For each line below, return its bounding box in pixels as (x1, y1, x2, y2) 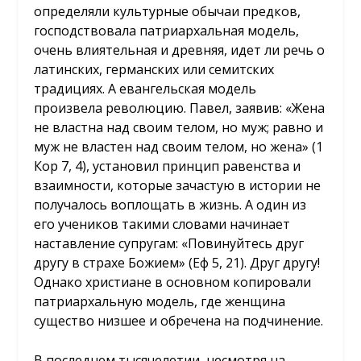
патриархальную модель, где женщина (34, 292, 286, 310)
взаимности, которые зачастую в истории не (34, 176, 322, 194)
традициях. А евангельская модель (34, 79, 257, 98)
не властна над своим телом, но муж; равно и (34, 118, 324, 136)
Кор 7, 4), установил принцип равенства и (34, 156, 301, 175)
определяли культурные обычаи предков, (34, 2, 301, 20)
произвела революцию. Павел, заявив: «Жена (34, 98, 326, 117)
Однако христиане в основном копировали (34, 272, 312, 291)
